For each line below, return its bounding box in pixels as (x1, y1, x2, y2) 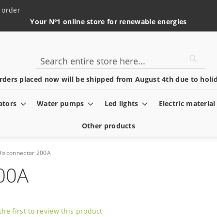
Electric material (158, 99, 216, 108)
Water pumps (37, 99, 84, 108)
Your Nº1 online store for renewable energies (30, 17, 187, 26)
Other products (81, 121, 136, 130)
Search (35, 66, 58, 75)
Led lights (104, 99, 139, 108)
